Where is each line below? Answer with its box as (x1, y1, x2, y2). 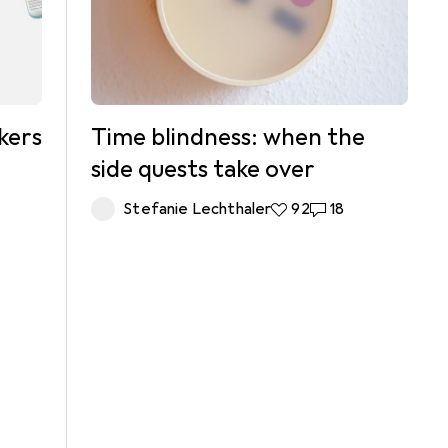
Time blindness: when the (91, 121, 366, 152)
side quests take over (91, 153, 316, 184)
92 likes (271, 198, 325, 219)
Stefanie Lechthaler (123, 198, 272, 219)
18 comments (309, 198, 405, 219)
